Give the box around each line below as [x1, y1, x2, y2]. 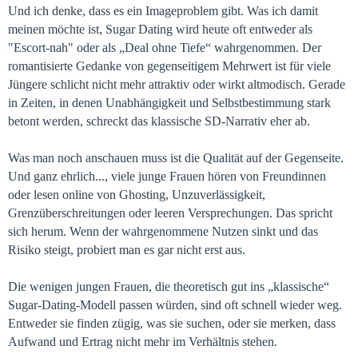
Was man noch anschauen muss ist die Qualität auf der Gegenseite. [8, 151, 344, 165]
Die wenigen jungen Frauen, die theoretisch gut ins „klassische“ [8, 280, 329, 293]
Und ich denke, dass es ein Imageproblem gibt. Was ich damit [8, 4, 318, 18]
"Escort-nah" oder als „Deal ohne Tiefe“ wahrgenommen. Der [8, 41, 321, 54]
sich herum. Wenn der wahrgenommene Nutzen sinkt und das [8, 225, 318, 238]
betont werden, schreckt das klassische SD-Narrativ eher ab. [8, 114, 310, 128]
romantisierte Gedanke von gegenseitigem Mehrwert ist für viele [8, 59, 331, 73]
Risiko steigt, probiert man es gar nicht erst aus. [8, 243, 245, 257]
